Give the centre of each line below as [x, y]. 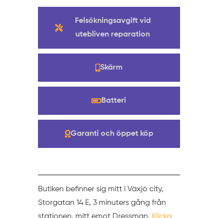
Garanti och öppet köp [112, 134]
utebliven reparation [113, 34]
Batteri [114, 100]
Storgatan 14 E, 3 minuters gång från [102, 203]
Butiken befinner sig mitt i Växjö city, [100, 189]
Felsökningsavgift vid [113, 21]
